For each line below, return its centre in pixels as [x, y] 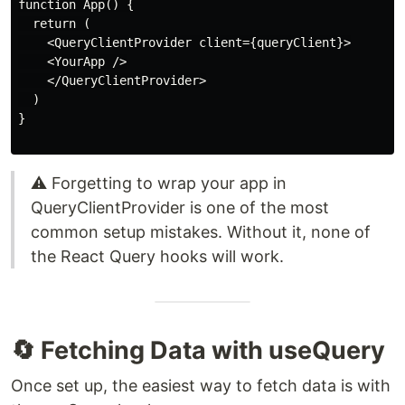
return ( [54, 24]
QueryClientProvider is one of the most [180, 208]
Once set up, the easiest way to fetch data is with [201, 386]
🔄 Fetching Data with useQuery [198, 351]
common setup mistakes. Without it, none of [201, 232]
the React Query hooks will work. [157, 257]
